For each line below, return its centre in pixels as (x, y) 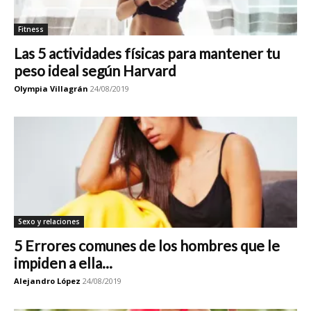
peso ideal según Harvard (95, 70)
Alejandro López (47, 281)
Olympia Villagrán (51, 89)
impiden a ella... (63, 263)
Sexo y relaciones (49, 221)
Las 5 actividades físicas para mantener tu (147, 53)
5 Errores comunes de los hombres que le (147, 245)
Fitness (31, 29)
